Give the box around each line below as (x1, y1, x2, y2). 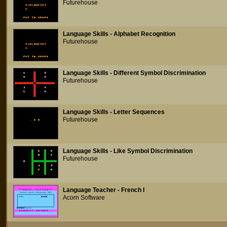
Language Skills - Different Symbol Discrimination (63, 69, 206, 77)
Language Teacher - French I (63, 186, 144, 194)
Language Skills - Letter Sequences (63, 108, 165, 116)
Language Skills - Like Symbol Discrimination (63, 147, 193, 155)
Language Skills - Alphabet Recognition (63, 30, 175, 37)
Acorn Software (63, 194, 105, 201)
